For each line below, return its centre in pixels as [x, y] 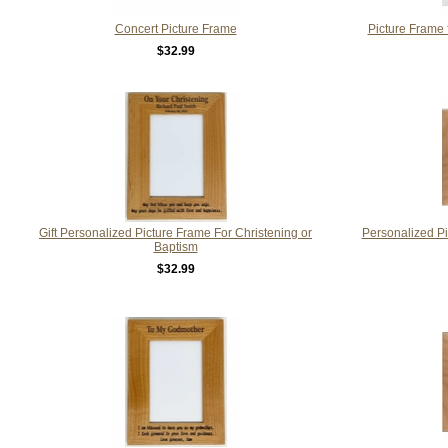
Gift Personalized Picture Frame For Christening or [175, 232]
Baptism [175, 246]
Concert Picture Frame [175, 28]
